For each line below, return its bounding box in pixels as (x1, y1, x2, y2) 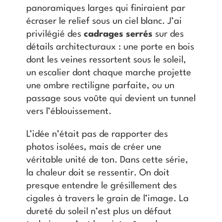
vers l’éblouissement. (26, 107, 111, 116)
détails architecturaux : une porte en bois (26, 42, 194, 52)
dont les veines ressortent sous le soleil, (26, 55, 186, 64)
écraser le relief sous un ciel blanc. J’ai (26, 16, 182, 26)
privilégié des (26, 29, 84, 39)
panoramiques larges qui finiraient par (26, 3, 185, 13)
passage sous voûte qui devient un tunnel (26, 94, 196, 103)
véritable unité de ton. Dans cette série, (26, 155, 188, 165)
